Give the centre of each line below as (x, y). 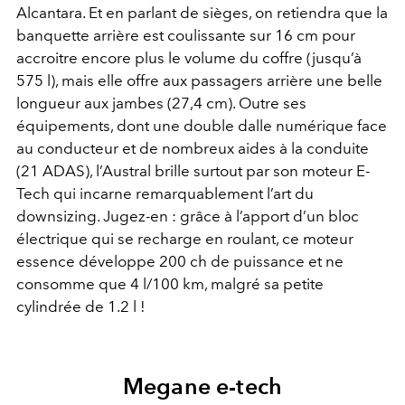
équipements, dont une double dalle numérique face (202, 126)
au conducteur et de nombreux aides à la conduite (193, 149)
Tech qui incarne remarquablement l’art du (165, 194)
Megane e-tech (202, 386)
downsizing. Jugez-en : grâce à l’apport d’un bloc (188, 217)
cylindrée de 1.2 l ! (81, 307)
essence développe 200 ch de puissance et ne (180, 262)
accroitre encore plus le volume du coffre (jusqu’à (189, 58)
